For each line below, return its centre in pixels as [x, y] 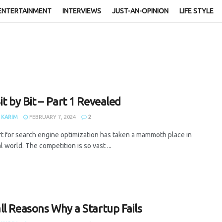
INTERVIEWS [82, 11]
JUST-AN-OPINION [140, 11]
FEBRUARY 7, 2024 [52, 117]
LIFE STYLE [196, 11]
